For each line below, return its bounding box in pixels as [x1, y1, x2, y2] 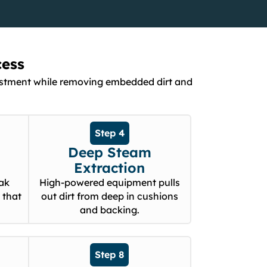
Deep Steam [67, 144, 151, 162]
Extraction [74, 159, 145, 177]
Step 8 [95, 249, 125, 261]
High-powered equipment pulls [39, 176, 180, 189]
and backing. [79, 204, 139, 216]
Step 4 [94, 127, 125, 139]
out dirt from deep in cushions [41, 190, 178, 203]
